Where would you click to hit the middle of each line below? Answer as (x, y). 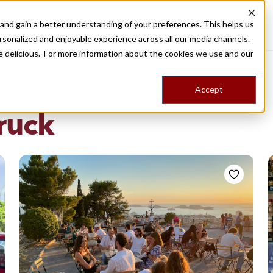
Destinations (113, 25)
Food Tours (168, 25)
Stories (204, 25)
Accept (209, 90)
